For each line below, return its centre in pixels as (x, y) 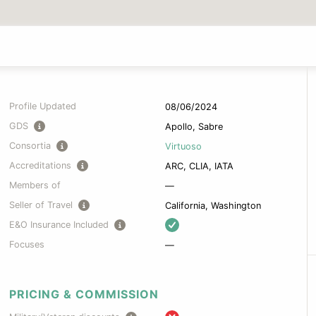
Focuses (27, 245)
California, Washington (213, 205)
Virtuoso (183, 146)
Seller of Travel (41, 205)
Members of (35, 186)
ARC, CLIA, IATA (199, 166)
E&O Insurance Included (59, 225)
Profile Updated (43, 107)
